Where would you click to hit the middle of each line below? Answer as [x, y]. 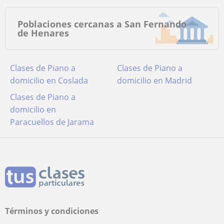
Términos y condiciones [52, 211]
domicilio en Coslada [49, 80]
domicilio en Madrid [154, 80]
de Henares [43, 33]
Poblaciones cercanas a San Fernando [102, 24]
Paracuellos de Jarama [52, 122]
